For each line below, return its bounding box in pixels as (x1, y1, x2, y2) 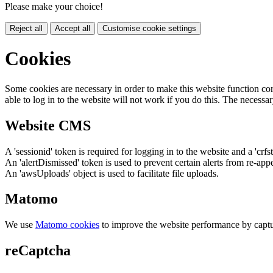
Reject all (10, 23, 43, 33)
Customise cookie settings (102, 23, 196, 33)
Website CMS (5, 117, 91, 133)
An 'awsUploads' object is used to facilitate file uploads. (5, 168, 219, 179)
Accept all (55, 23, 90, 33)
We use (5, 219, 35, 230)
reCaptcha (5, 243, 71, 259)
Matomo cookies (35, 219, 99, 230)
